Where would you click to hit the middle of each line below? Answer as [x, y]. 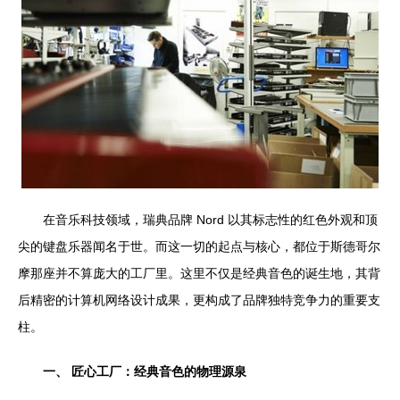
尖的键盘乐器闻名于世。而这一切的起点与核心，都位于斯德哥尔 [199, 246]
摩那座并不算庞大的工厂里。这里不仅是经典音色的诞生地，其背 [199, 273]
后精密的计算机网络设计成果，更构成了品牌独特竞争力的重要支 [199, 300]
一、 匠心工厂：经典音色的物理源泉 [145, 371]
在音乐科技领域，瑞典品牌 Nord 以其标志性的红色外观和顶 [210, 220]
